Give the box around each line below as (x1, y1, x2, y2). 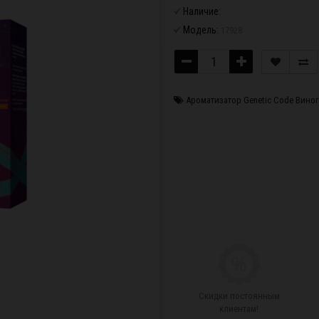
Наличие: (183, 6, 221, 17)
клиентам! (219, 303, 259, 314)
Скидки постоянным (198, 291, 280, 301)
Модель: (183, 24, 219, 36)
